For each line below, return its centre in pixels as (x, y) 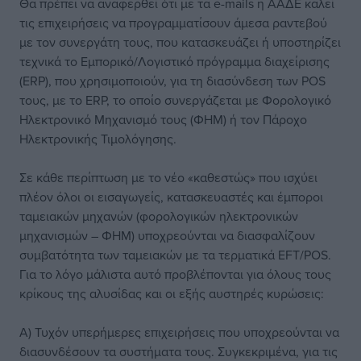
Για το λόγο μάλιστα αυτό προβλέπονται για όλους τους (175, 274)
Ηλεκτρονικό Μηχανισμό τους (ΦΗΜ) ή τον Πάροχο (163, 119)
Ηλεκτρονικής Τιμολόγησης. (98, 139)
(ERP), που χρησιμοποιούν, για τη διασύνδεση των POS (172, 81)
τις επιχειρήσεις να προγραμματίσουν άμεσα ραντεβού (173, 23)
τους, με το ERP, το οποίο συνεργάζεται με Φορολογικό (175, 100)
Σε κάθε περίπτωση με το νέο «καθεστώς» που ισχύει (168, 177)
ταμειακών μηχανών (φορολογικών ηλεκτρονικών (159, 216)
